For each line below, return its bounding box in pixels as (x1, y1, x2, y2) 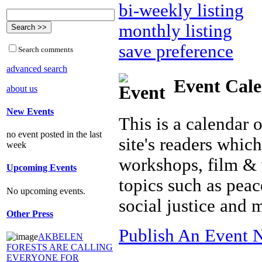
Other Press (6, 208, 53, 219)
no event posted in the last (6, 129, 102, 140)
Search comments (18, 44, 73, 54)
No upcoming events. (6, 185, 85, 196)
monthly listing (119, 21, 232, 41)
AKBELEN (38, 232, 83, 242)
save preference (119, 42, 233, 61)
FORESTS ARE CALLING (6, 242, 113, 253)
